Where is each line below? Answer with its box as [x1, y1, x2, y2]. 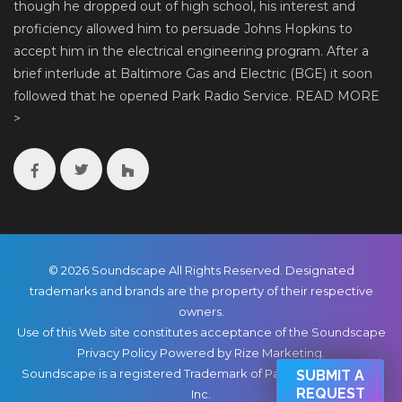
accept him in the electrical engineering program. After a [13, 43, 369, 60]
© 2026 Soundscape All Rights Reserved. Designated [48, 263, 354, 278]
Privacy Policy [77, 345, 157, 361]
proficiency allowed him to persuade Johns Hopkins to [13, 21, 353, 38]
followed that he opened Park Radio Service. [13, 88, 295, 105]
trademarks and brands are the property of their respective [29, 284, 373, 299]
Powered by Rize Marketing [160, 345, 322, 361]
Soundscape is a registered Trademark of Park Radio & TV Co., [21, 366, 381, 381]
